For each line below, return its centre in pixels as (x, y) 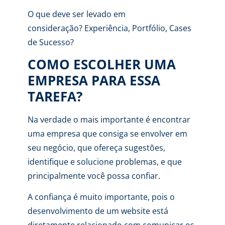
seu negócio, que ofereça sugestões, (96, 148)
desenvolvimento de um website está (98, 211)
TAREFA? (55, 97)
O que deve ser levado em (76, 14)
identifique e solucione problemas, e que (104, 162)
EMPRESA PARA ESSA (94, 81)
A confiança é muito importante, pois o (101, 197)
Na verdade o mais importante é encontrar (109, 120)
